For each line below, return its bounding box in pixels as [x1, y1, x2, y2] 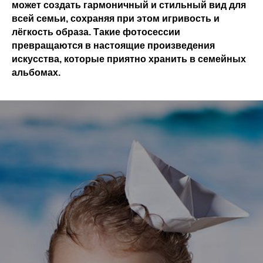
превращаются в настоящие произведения [12, 41, 215, 50]
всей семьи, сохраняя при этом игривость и [12, 14, 220, 23]
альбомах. [12, 68, 60, 77]
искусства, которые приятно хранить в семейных [12, 54, 246, 64]
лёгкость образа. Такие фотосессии [12, 27, 180, 37]
